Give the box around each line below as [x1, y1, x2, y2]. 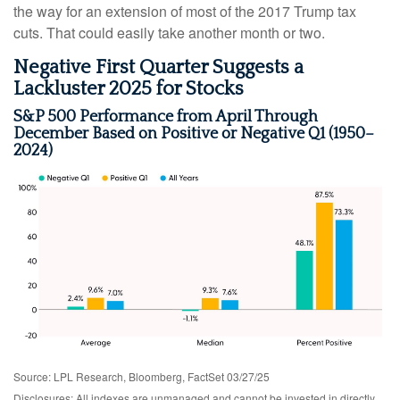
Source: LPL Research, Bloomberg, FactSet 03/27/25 [13, 369, 270, 385]
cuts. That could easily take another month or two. [13, 21, 325, 43]
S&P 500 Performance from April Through [13, 107, 318, 126]
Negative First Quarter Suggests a [13, 55, 304, 79]
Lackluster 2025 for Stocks [13, 77, 244, 100]
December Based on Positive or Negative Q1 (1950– [13, 124, 374, 143]
